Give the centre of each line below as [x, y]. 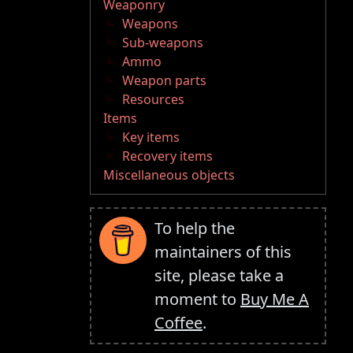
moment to [197, 299]
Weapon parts [164, 81]
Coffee [178, 323]
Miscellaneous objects [169, 175]
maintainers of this [223, 252]
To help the [195, 229]
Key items [151, 137]
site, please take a [219, 276]
